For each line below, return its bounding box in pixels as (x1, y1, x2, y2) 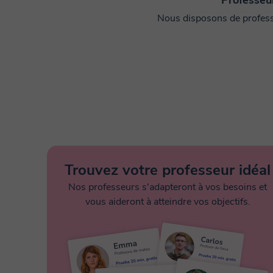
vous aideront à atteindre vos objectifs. (85, 195, 250, 208)
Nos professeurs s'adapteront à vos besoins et (68, 180, 267, 194)
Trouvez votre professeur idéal (65, 160, 271, 180)
